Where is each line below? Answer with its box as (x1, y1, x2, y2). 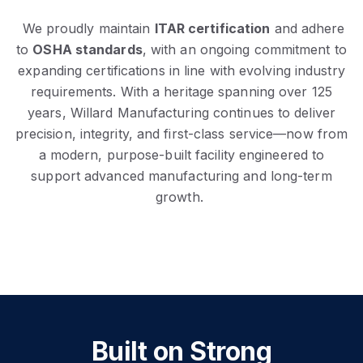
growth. (156, 188, 207, 205)
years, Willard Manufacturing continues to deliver (28, 104, 335, 121)
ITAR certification (154, 19, 271, 36)
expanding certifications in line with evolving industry (18, 62, 345, 79)
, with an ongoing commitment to (142, 41, 347, 58)
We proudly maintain (18, 19, 155, 36)
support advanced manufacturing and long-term (31, 167, 332, 184)
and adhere (270, 19, 345, 36)
